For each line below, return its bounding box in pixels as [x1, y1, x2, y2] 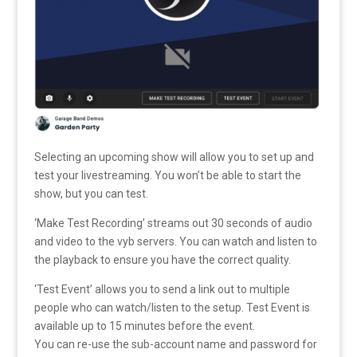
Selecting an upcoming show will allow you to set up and [33, 150, 314, 163]
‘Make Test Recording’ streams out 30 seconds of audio [33, 216, 312, 229]
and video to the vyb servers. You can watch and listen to [33, 234, 317, 248]
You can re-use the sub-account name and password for [33, 337, 317, 351]
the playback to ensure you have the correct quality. [33, 253, 291, 266]
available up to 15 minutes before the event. [33, 319, 255, 332]
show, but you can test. [33, 186, 148, 200]
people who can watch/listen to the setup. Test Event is [33, 300, 310, 314]
